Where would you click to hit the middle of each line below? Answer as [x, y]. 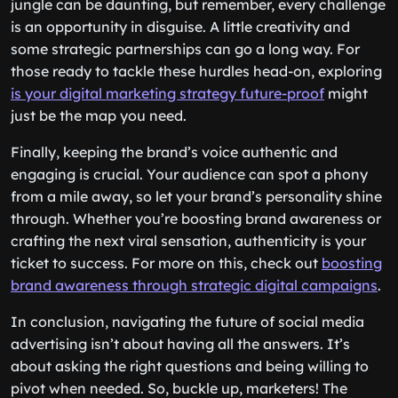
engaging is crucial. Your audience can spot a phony [189, 174]
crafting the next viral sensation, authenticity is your [188, 241]
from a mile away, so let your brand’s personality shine [196, 196]
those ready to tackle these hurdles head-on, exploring [196, 71]
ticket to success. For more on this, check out [166, 263]
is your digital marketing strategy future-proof [167, 93]
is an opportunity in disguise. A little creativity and [180, 27]
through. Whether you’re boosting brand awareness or [196, 219]
